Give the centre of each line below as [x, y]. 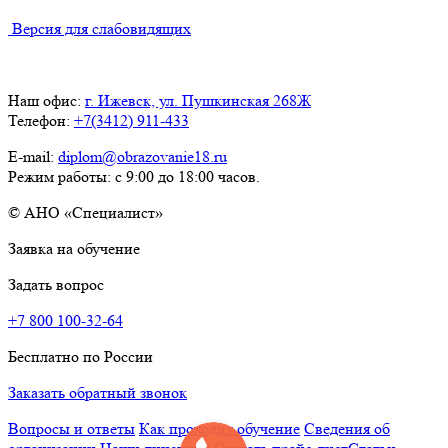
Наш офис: [46, 101]
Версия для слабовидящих [99, 29]
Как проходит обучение [219, 429]
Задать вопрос [56, 285]
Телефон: [41, 121]
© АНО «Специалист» [85, 213]
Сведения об [347, 429]
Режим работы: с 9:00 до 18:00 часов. [134, 177]
